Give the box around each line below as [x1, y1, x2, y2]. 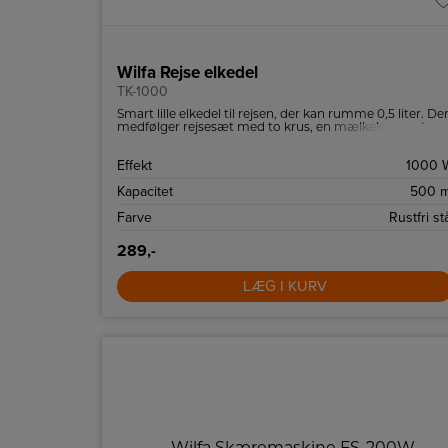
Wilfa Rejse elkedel [117, 62, 258, 83]
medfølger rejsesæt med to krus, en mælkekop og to [117, 122, 434, 134]
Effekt [117, 157, 152, 174]
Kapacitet [117, 183, 173, 200]
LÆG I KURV [243, 277, 328, 295]
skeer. [117, 135, 152, 147]
